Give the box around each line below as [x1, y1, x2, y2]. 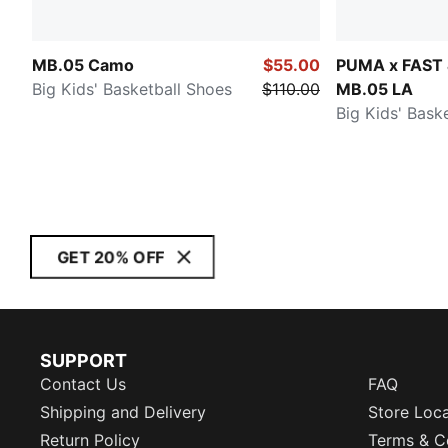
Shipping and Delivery [40, 402, 206, 422]
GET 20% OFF [57, 247, 164, 267]
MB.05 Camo [32, 54, 134, 75]
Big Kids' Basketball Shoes [32, 78, 232, 99]
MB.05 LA [336, 78, 413, 99]
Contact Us [40, 374, 126, 394]
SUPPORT [40, 350, 127, 371]
